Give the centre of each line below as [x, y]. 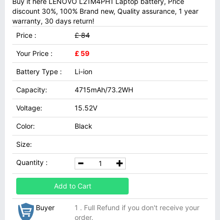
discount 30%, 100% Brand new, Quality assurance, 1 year [105, 11]
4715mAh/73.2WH [104, 90]
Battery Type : [39, 71]
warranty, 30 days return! [53, 21]
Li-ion [83, 71]
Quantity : [32, 162]
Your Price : [34, 53]
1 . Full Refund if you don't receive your [137, 207]
